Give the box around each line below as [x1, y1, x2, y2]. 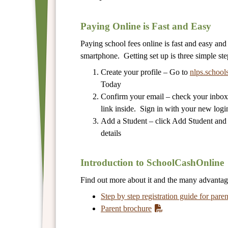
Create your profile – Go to [100, 67, 190, 76]
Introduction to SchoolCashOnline [80, 157, 224, 168]
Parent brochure [100, 204, 152, 213]
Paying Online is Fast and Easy [80, 20, 211, 32]
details [100, 128, 121, 137]
